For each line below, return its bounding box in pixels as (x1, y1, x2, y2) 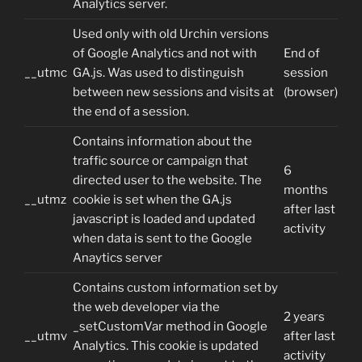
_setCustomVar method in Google (73, 318, 267, 334)
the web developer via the (73, 299, 220, 314)
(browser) (284, 84, 338, 99)
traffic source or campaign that (73, 153, 248, 168)
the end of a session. (73, 103, 189, 119)
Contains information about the (73, 133, 252, 149)
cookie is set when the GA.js (73, 192, 232, 207)
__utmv (24, 328, 67, 343)
